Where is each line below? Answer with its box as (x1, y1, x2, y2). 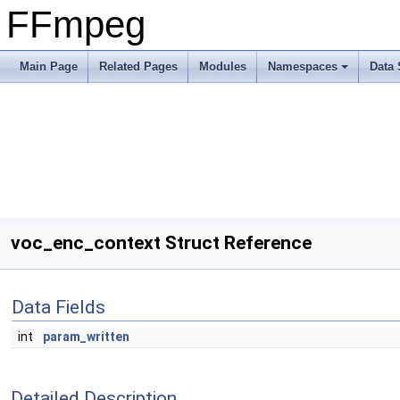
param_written (43, 329, 129, 344)
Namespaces (268, 60, 337, 73)
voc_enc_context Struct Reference (11, 232, 312, 254)
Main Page (20, 60, 78, 73)
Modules (199, 60, 246, 73)
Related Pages (99, 60, 178, 73)
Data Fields (12, 296, 105, 318)
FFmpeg (6, 4, 146, 46)
